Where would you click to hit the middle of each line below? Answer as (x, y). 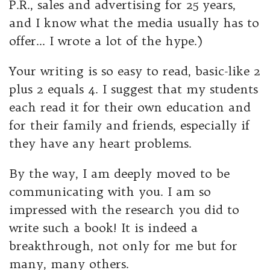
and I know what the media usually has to (134, 23)
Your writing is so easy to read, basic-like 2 (135, 71)
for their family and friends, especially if (129, 125)
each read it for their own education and (130, 107)
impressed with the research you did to (124, 210)
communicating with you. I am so (110, 192)
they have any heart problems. (100, 143)
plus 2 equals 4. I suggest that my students (133, 89)
